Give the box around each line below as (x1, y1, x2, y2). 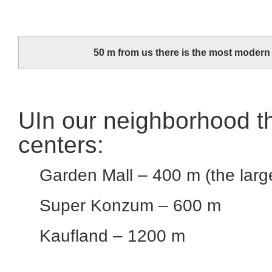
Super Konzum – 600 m (39, 196, 221, 215)
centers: (18, 132, 104, 158)
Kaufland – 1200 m (39, 226, 185, 245)
